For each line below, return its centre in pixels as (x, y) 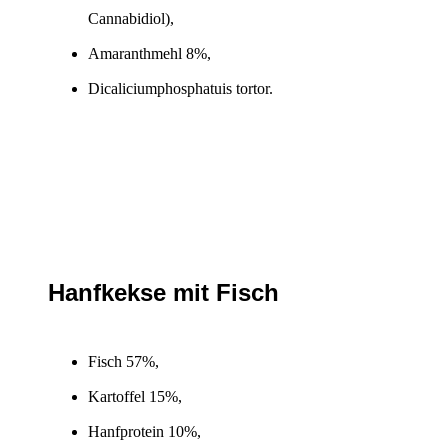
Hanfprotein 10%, (144, 431)
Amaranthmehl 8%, (149, 54)
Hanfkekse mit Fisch (163, 293)
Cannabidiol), (131, 19)
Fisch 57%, (123, 361)
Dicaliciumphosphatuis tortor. (180, 89)
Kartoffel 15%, (135, 396)
